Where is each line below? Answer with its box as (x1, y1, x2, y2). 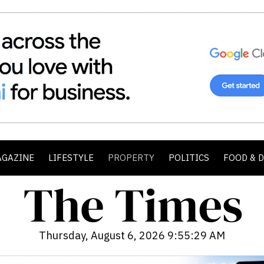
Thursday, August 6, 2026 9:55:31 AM (39, 229, 225, 242)
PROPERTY (108, 152, 154, 163)
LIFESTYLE (48, 152, 94, 163)
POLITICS (169, 152, 209, 163)
